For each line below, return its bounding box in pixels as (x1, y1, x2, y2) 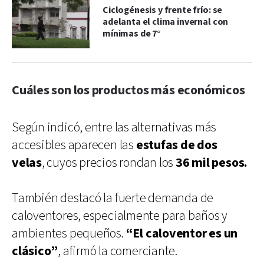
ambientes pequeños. (12, 225, 126, 242)
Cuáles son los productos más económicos (12, 81, 245, 99)
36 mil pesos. (175, 154, 248, 171)
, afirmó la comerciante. (58, 242, 177, 260)
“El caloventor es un (126, 225, 238, 242)
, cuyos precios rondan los (41, 154, 176, 171)
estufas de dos (136, 136, 217, 154)
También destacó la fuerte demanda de (12, 189, 214, 207)
